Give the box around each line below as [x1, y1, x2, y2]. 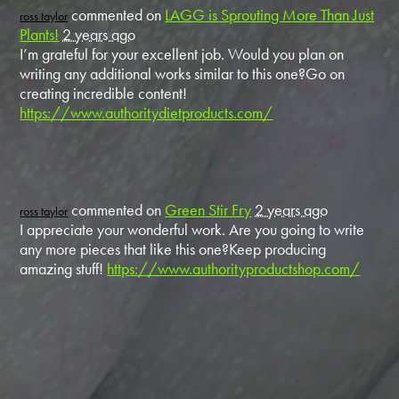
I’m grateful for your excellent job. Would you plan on [20, 43, 345, 64]
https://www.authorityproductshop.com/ [107, 257, 361, 279]
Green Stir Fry [165, 199, 252, 220]
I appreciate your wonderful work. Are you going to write [20, 218, 365, 240]
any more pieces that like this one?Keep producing [20, 238, 327, 259]
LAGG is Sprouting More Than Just [165, 4, 375, 25]
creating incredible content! [20, 82, 188, 103]
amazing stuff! [20, 257, 108, 279]
